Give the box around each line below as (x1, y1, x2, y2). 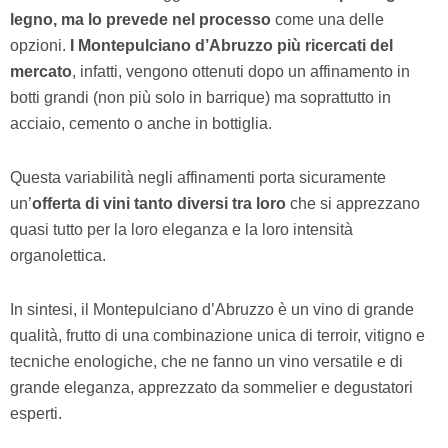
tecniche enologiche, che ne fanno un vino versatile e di (10, 352, 403, 370)
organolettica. (10, 246, 106, 264)
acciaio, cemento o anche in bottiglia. (10, 114, 272, 132)
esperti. (10, 404, 62, 422)
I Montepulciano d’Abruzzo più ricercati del (70, 36, 393, 54)
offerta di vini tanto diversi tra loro (32, 194, 286, 212)
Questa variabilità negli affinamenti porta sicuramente (10, 168, 386, 186)
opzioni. (10, 36, 70, 54)
